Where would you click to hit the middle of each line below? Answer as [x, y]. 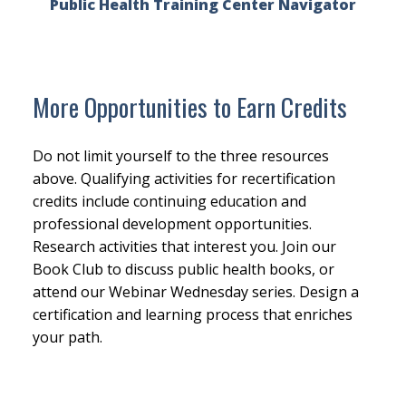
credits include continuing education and [169, 202]
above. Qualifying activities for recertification [184, 179]
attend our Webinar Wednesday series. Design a [195, 292]
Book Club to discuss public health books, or [183, 270]
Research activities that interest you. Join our [184, 247]
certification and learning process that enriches [192, 315]
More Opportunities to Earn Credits [189, 107]
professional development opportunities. [172, 224]
